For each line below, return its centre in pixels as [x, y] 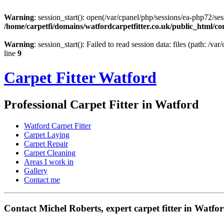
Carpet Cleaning [50, 152]
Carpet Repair [46, 143]
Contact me [42, 179]
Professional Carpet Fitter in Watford [101, 104]
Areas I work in [49, 161]
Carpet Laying [47, 134]
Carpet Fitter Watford [80, 78]
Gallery [36, 170]
